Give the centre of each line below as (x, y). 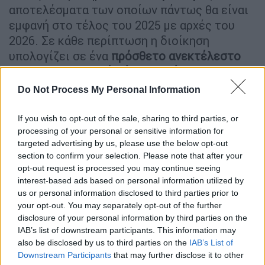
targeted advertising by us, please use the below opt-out (123, 143)
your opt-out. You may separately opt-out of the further (120, 205)
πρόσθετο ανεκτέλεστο (176, 56)
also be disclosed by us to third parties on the (104, 242)
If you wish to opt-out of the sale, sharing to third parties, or (128, 118)
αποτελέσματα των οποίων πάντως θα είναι (129, 9)
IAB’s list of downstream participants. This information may (127, 230)
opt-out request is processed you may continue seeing (119, 168)
